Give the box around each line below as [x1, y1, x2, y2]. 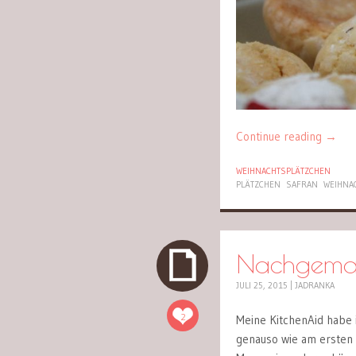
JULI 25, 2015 [236, 280, 288, 292]
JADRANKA [295, 280, 335, 292]
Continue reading [236, 129, 325, 145]
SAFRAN [286, 178, 318, 190]
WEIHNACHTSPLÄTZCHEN [236, 164, 331, 176]
